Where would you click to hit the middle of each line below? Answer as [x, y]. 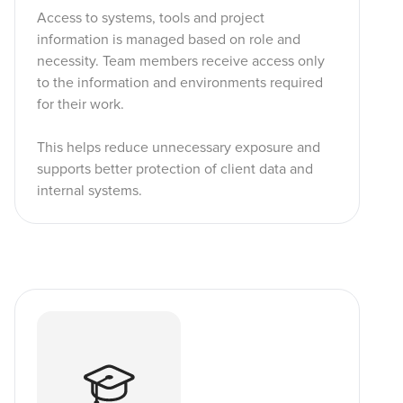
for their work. [81, 104]
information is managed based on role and [169, 40]
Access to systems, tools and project [151, 18]
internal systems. [90, 191]
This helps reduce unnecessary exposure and [179, 148]
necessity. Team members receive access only [181, 61]
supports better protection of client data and [175, 169]
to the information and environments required [180, 83]
